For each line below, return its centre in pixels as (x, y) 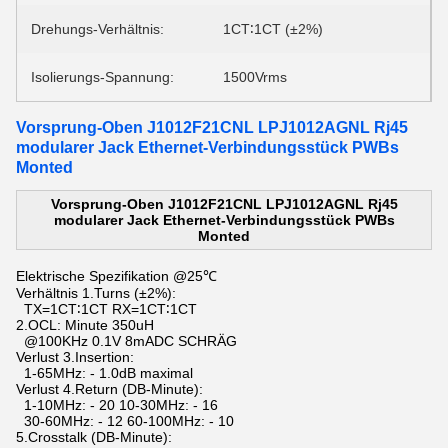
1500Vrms (255, 77)
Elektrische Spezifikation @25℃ (116, 276)
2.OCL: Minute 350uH (87, 325)
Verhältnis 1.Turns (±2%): (96, 293)
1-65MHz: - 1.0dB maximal (104, 373)
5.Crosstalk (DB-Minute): (94, 437)
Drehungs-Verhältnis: (97, 29)
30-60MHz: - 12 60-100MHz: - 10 (125, 421)
